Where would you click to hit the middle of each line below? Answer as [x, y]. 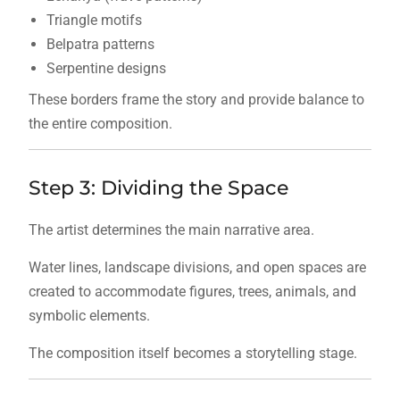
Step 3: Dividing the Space [158, 188]
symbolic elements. [89, 316]
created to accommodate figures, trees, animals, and [192, 292]
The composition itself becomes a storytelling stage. [192, 354]
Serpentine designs [106, 69]
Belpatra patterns [100, 45]
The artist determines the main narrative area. [171, 230]
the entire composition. [100, 124]
